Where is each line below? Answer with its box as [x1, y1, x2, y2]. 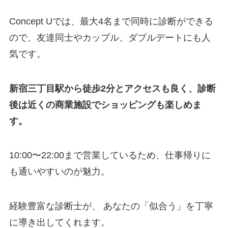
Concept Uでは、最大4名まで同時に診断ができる [9, 16, 213, 26]
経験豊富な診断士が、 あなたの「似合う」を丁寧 [9, 201, 213, 212]
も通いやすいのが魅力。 [9, 166, 110, 177]
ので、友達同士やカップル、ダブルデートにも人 [9, 32, 211, 43]
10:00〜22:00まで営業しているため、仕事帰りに [9, 150, 211, 161]
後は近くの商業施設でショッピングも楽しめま [9, 99, 202, 110]
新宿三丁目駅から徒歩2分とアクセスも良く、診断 [9, 83, 216, 94]
